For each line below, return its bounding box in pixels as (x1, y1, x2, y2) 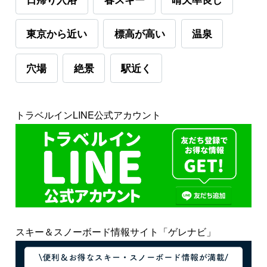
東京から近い (26, 26, 88, 41)
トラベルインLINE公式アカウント (15, 107, 161, 122)
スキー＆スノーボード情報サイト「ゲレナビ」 (15, 224, 216, 238)
